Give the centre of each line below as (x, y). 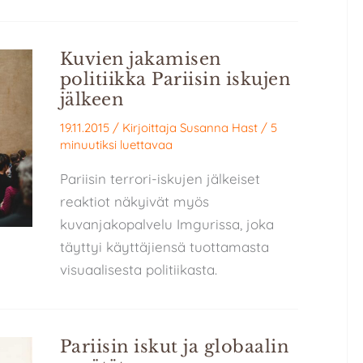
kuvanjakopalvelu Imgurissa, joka (167, 224)
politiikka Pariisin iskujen (175, 80)
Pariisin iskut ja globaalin (174, 346)
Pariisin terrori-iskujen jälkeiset (160, 178)
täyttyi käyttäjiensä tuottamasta (164, 246)
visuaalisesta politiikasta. (138, 269)
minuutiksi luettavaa (116, 144)
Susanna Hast (218, 127)
